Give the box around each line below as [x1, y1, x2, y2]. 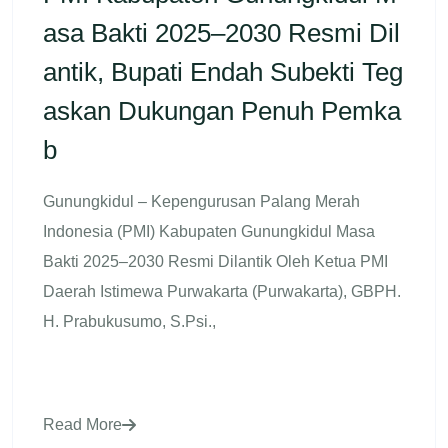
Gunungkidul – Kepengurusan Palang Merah [43, 192, 360, 210]
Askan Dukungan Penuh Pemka [43, 95, 401, 126]
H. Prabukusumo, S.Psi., [43, 312, 216, 330]
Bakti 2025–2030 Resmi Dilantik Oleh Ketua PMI [43, 252, 388, 270]
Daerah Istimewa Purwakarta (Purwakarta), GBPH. [43, 282, 401, 300]
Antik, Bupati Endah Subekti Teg [43, 56, 403, 87]
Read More [43, 415, 122, 433]
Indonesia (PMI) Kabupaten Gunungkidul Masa [43, 222, 375, 240]
